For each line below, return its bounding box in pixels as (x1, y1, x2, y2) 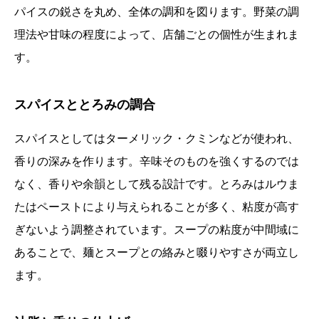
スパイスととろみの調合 (14, 98, 155, 113)
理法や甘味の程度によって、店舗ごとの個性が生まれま (14, 28, 299, 41)
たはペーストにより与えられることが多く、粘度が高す (14, 201, 299, 214)
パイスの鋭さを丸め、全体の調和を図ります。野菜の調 (14, 6, 299, 19)
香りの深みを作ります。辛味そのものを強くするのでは (14, 155, 299, 168)
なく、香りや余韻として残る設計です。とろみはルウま (14, 178, 299, 191)
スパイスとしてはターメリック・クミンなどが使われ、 (14, 132, 299, 145)
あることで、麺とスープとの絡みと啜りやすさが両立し (14, 246, 299, 259)
